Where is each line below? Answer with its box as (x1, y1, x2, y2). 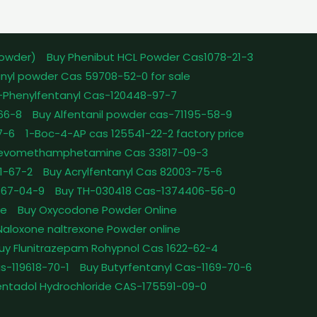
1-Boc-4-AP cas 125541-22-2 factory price (25, 125, 244, 141)
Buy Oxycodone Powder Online (17, 202, 177, 217)
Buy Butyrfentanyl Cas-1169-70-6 (79, 259, 252, 275)
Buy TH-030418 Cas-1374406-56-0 (54, 183, 236, 198)
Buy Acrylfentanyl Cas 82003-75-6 (42, 163, 222, 179)
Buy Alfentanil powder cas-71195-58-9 (33, 106, 232, 122)
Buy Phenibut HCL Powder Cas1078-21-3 (47, 49, 254, 64)
